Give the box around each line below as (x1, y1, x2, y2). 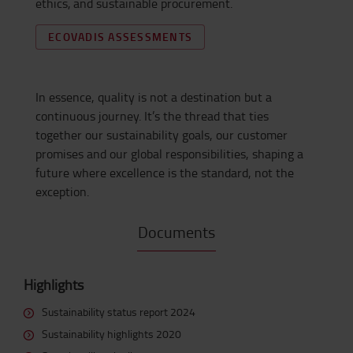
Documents (138, 221, 215, 243)
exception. (35, 183, 89, 201)
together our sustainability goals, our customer (35, 126, 288, 144)
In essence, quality (35, 88, 135, 106)
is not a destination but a (135, 88, 272, 106)
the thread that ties (160, 107, 269, 125)
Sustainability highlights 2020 (42, 326, 181, 342)
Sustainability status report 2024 (42, 304, 195, 320)
